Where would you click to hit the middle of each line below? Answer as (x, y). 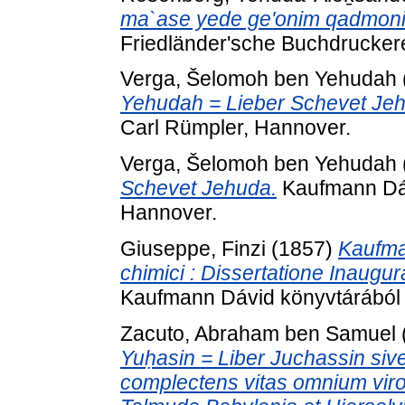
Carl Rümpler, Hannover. (235, 128)
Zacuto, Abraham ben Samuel (258, 333)
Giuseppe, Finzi (193, 248)
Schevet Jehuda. (198, 188)
